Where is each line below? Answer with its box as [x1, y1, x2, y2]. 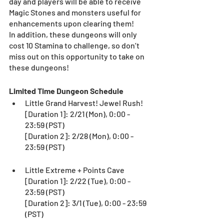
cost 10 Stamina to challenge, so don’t [9, 40, 141, 50]
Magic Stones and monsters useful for [9, 7, 142, 17]
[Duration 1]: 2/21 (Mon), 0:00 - [25, 108, 131, 118]
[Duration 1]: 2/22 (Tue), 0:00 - [25, 175, 132, 185]
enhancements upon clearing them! [9, 18, 134, 28]
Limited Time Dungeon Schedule [9, 85, 123, 95]
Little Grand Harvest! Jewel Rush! [25, 97, 143, 107]
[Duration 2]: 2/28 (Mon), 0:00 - [25, 130, 135, 140]
